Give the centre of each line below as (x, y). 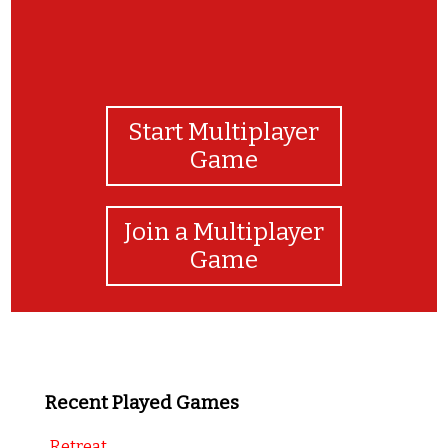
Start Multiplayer (224, 131)
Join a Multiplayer (223, 231)
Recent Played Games (141, 402)
